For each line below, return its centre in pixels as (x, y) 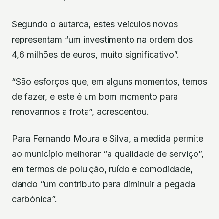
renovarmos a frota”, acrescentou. (80, 111)
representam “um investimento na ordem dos (102, 39)
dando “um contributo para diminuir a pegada (103, 184)
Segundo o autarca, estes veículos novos (95, 24)
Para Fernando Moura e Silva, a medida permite (108, 139)
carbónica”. (34, 199)
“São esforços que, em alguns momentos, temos (109, 81)
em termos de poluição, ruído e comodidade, (102, 169)
